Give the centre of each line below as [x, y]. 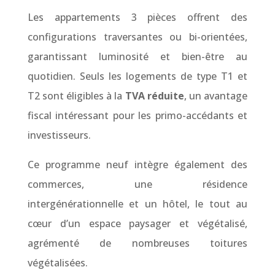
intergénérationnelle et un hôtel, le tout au [137, 203]
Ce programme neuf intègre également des [137, 164]
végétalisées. [57, 262]
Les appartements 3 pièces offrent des [137, 17]
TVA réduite [154, 95]
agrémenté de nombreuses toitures [137, 243]
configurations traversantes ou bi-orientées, [137, 37]
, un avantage [216, 95]
